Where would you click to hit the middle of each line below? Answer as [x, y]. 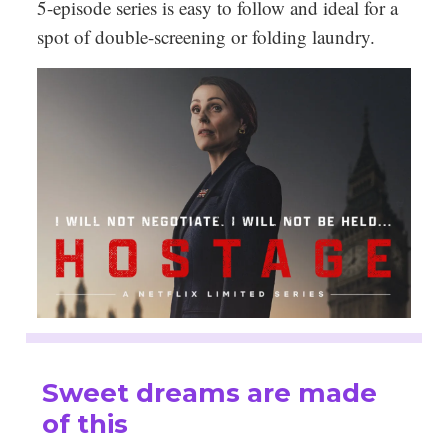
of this [85, 424]
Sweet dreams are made [209, 393]
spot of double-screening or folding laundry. [212, 36]
